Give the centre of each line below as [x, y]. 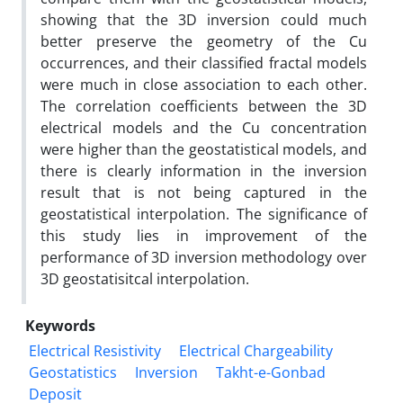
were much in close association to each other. [204, 84]
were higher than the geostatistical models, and [204, 149]
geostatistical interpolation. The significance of [204, 214]
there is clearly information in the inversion [204, 170]
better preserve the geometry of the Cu [204, 41]
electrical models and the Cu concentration [204, 127]
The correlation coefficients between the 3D [204, 106]
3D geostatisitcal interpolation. [145, 278]
